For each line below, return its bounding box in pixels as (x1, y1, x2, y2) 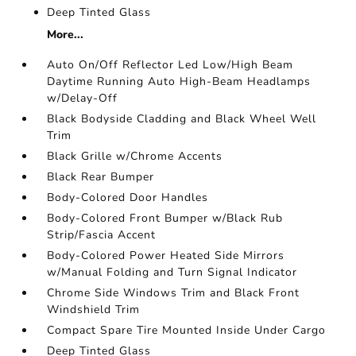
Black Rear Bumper (47, 168, 155, 184)
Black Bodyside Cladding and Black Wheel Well (47, 110, 317, 126)
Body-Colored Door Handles (47, 189, 209, 205)
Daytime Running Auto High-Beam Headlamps (47, 73, 311, 89)
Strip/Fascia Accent (47, 226, 157, 242)
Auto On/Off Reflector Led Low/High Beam (47, 56, 294, 72)
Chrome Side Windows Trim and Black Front (47, 284, 300, 300)
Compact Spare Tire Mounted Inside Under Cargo (47, 322, 327, 338)
